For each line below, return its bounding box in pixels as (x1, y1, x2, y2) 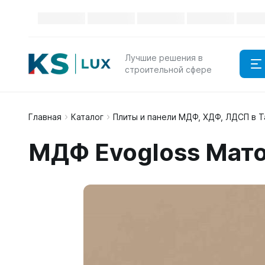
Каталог (71, 112, 104, 122)
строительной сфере (125, 64, 212, 75)
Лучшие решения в (125, 53, 203, 63)
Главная (28, 112, 62, 122)
